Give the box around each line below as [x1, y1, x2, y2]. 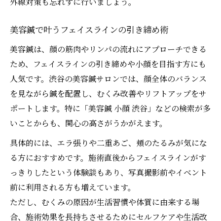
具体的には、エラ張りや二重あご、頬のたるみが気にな [10, 137, 207, 149]
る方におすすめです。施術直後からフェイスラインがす [10, 152, 206, 164]
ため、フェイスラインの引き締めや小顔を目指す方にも [10, 58, 206, 70]
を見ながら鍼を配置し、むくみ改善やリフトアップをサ [10, 88, 207, 100]
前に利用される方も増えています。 [10, 182, 136, 193]
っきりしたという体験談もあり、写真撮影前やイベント [10, 167, 207, 179]
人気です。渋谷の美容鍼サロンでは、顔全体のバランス [10, 73, 207, 85]
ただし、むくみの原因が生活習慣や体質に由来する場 [10, 196, 199, 208]
